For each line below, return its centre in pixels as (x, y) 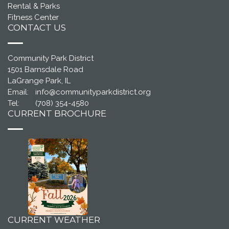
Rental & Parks (34, 6)
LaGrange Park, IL (39, 81)
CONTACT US (37, 28)
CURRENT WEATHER (54, 220)
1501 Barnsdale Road (45, 70)
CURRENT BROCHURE (57, 114)
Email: (18, 92)
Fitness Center (33, 18)
